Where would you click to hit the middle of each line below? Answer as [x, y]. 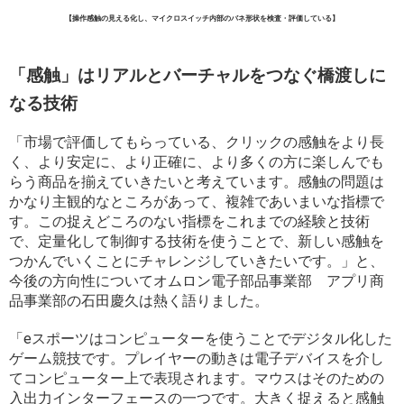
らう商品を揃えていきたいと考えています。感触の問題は [197, 181]
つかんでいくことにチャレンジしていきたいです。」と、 [197, 261]
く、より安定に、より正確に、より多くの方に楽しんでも [197, 161]
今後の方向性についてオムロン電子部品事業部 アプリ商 [197, 280]
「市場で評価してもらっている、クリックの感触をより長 [197, 142]
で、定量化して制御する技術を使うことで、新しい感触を [197, 241]
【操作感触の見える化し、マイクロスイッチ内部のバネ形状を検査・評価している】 [202, 18]
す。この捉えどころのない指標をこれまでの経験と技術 [189, 221]
